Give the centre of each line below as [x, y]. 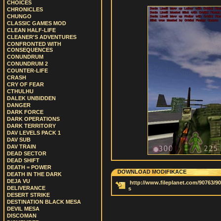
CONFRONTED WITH [34, 44]
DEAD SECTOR [27, 153]
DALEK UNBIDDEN [31, 98]
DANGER [19, 105]
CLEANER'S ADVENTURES [42, 37]
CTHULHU [20, 91]
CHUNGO [19, 16]
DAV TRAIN [21, 147]
